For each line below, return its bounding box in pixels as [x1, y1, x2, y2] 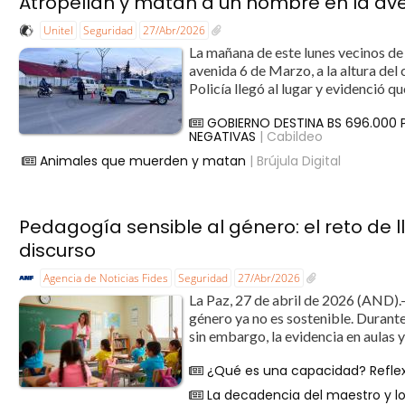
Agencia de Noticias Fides [43, 270, 169, 287]
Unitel [43, 23, 74, 39]
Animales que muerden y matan [40, 151, 247, 170]
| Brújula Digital [246, 151, 342, 170]
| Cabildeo [256, 127, 324, 146]
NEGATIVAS [189, 127, 257, 146]
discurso [19, 238, 97, 264]
